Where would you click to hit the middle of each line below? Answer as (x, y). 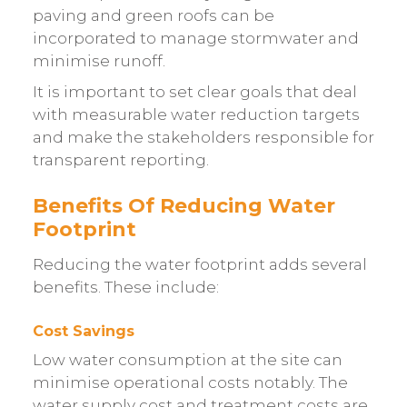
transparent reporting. (120, 159)
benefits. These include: (125, 288)
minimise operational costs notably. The (190, 382)
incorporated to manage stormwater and (195, 39)
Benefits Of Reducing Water (184, 206)
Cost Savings (83, 331)
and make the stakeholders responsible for (203, 137)
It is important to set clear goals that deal (194, 91)
